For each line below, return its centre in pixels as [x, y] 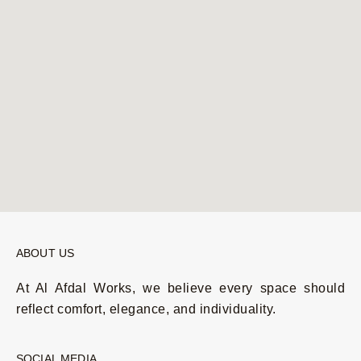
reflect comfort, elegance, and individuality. [146, 309]
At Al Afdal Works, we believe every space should [180, 288]
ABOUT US [46, 253]
